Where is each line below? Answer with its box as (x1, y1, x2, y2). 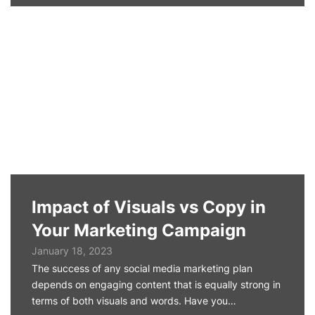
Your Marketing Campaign (32, 220, 246, 240)
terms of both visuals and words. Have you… (32, 295, 236, 307)
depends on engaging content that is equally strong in (32, 278, 281, 290)
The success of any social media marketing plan (32, 262, 252, 274)
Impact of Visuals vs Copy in (32, 197, 266, 217)
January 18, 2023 (32, 245, 112, 257)
